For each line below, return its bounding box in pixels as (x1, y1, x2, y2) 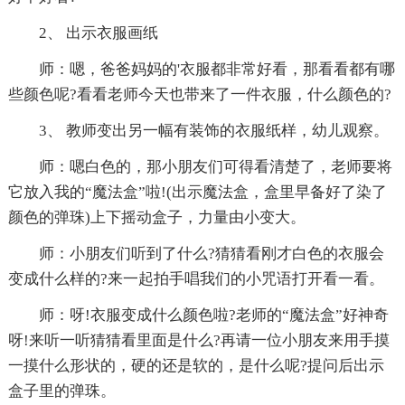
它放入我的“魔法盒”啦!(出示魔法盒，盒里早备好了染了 (7, 184, 387, 202)
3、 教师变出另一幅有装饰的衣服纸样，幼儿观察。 (7, 122, 389, 140)
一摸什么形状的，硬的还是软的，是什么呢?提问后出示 (7, 357, 384, 375)
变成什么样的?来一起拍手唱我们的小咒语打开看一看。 (7, 270, 384, 288)
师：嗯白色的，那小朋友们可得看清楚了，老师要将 (7, 158, 392, 176)
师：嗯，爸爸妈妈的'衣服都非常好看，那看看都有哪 (7, 61, 395, 79)
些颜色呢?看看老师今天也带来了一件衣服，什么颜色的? (7, 86, 391, 104)
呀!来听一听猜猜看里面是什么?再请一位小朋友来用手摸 (7, 332, 390, 350)
